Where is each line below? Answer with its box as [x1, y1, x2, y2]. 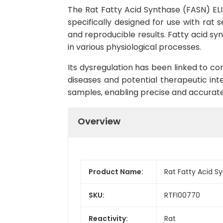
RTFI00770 [164, 190, 200, 200]
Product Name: [89, 166, 143, 177]
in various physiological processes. [68, 41, 201, 53]
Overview [78, 114, 120, 127]
